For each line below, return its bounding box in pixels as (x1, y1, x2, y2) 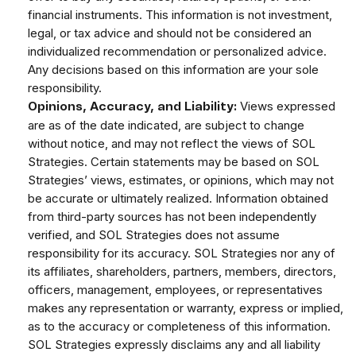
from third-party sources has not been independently (28, 209, 316, 225)
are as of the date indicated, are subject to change (28, 118, 304, 133)
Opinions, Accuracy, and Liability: (28, 101, 237, 114)
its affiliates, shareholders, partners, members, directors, (28, 264, 336, 280)
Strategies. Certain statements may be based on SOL (28, 154, 319, 170)
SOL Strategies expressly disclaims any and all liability (28, 337, 320, 353)
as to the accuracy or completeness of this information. (28, 319, 331, 335)
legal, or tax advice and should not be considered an (28, 25, 311, 41)
